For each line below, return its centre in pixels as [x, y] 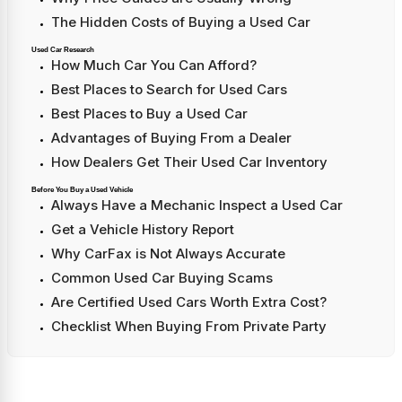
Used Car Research [63, 50]
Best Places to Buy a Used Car [149, 114]
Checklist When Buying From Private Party [189, 327]
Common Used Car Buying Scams [162, 278]
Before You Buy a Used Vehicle [82, 190]
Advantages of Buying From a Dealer [171, 138]
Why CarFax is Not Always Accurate [168, 254]
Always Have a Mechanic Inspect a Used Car [197, 205]
